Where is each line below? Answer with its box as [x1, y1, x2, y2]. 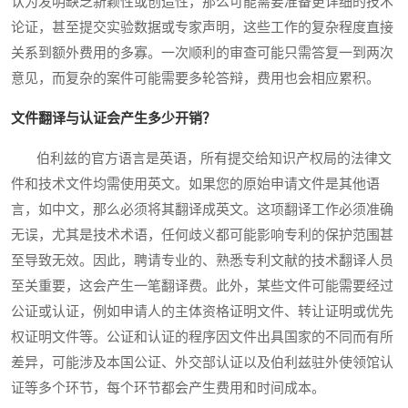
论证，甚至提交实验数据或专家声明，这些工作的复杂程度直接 [11, 20, 393, 36]
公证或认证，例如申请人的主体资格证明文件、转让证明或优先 [11, 304, 393, 320]
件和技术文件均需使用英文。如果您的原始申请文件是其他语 [11, 177, 380, 192]
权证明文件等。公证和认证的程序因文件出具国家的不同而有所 [11, 330, 393, 345]
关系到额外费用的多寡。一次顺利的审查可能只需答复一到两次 [11, 46, 393, 61]
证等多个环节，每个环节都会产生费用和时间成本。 [11, 381, 325, 396]
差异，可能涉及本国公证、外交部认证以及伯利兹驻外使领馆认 [11, 355, 393, 371]
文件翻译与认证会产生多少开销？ [11, 111, 216, 127]
